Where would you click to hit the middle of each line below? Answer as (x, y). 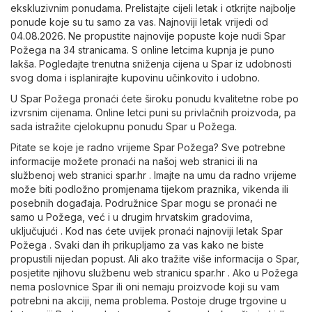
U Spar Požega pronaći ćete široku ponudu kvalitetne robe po (155, 98)
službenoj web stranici (63, 175)
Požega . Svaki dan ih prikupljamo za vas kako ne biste (137, 244)
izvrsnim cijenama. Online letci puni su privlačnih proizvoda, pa (153, 112)
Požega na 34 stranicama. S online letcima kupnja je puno (142, 49)
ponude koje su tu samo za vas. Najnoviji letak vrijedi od (139, 22)
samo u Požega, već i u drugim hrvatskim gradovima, (132, 217)
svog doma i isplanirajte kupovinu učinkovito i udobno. (135, 77)
